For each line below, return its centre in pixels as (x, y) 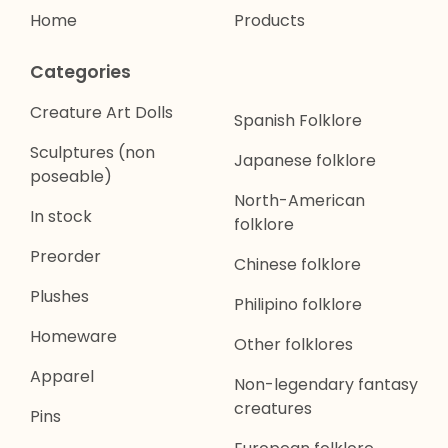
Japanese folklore (305, 160)
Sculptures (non (92, 152)
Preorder (65, 256)
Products (269, 20)
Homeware (73, 336)
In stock (61, 216)
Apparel (62, 376)
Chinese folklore (297, 264)
